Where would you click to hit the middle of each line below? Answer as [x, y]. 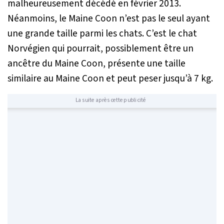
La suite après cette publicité [110, 100]
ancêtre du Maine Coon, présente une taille [96, 63]
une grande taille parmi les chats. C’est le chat [102, 33]
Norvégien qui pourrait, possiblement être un [100, 48]
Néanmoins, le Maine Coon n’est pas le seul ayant [109, 18]
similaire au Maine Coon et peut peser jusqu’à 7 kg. [110, 78]
